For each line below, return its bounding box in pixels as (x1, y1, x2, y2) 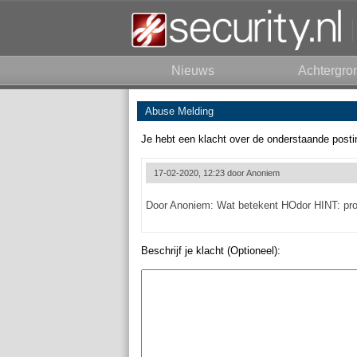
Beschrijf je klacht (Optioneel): (141, 245, 280, 257)
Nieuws (171, 64, 214, 77)
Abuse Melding (145, 105, 214, 117)
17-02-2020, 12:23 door (154, 168, 246, 178)
